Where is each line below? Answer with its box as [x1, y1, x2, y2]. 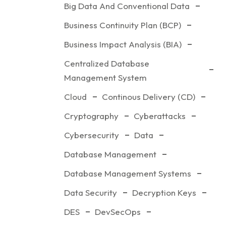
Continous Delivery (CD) [102, 91, 196, 102]
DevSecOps [95, 206, 141, 217]
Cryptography [64, 110, 119, 121]
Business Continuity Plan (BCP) [64, 20, 182, 30]
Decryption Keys [132, 187, 197, 198]
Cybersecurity [64, 130, 120, 140]
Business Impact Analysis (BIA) [64, 39, 182, 49]
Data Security [64, 187, 118, 198]
